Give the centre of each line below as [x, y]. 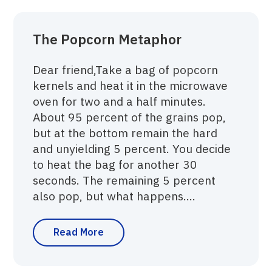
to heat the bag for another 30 [115, 165]
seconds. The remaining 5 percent [124, 180]
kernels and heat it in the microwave [131, 86]
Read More [79, 232]
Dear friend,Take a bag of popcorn [126, 70]
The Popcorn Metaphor [107, 39]
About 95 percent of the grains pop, [130, 117]
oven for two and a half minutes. [120, 101]
